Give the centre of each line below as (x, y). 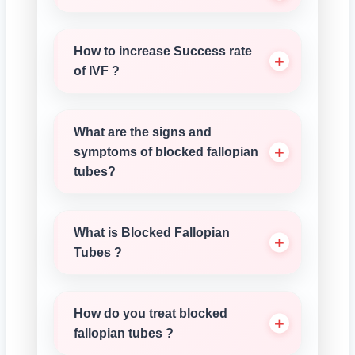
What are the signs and (143, 132)
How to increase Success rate (163, 51)
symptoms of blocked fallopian (166, 152)
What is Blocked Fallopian (152, 233)
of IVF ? (97, 71)
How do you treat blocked (151, 313)
